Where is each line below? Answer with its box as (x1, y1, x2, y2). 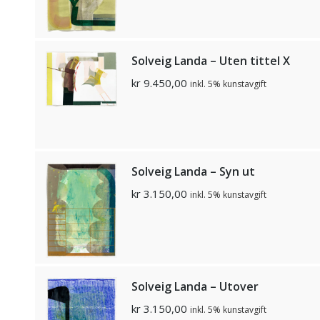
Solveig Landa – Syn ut (131, 164, 255, 179)
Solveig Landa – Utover (131, 279, 259, 294)
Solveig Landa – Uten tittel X (131, 53, 290, 69)
